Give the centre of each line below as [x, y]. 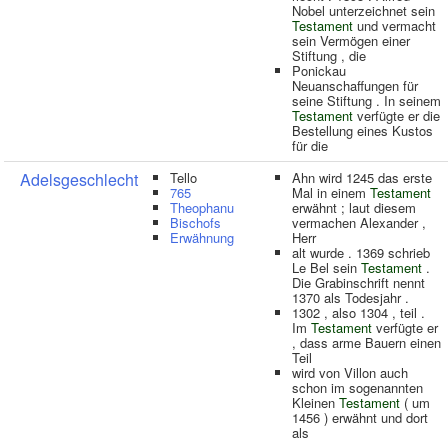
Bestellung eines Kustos [362, 130]
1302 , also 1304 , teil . [358, 312]
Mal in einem [331, 192]
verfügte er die [396, 115]
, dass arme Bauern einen [366, 342]
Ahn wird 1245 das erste [362, 177]
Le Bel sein [326, 267]
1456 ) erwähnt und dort [360, 417]
